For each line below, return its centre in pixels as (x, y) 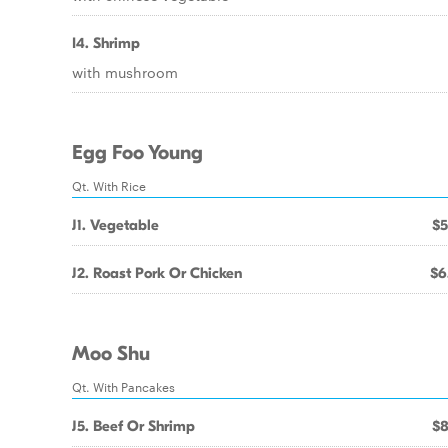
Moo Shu (111, 354)
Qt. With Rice (109, 185)
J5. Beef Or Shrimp (133, 426)
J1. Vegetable (115, 225)
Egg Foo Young (137, 153)
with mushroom (125, 72)
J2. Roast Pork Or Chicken (157, 273)
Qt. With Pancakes (123, 386)
